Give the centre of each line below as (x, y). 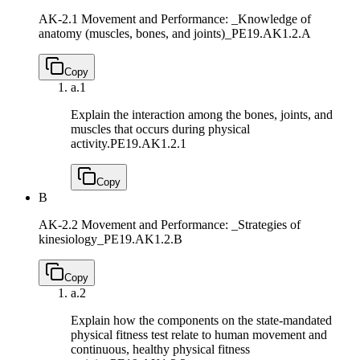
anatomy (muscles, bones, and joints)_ (135, 34)
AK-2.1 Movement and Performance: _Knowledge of (175, 19)
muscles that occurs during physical (160, 129)
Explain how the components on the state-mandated (201, 321)
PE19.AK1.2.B (143, 239)
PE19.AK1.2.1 (148, 144)
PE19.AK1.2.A (271, 34)
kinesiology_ (71, 239)
